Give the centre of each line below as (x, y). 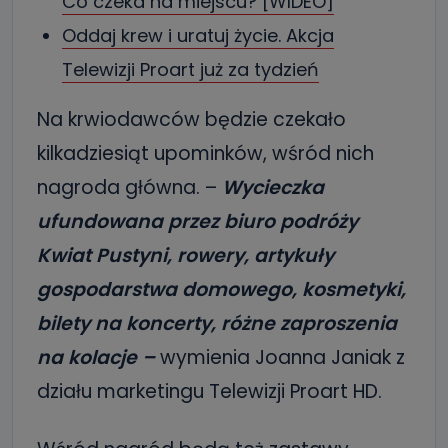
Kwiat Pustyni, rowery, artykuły (185, 256)
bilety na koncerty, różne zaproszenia (217, 324)
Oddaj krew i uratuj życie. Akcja (198, 36)
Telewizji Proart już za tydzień (190, 70)
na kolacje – (96, 358)
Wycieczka (270, 188)
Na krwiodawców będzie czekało (191, 120)
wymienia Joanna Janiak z (282, 358)
